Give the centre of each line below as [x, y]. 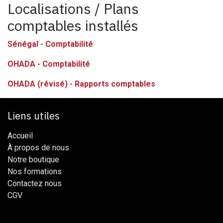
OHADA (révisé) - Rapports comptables [81, 84]
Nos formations [35, 171]
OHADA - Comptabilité [49, 64]
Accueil [20, 135]
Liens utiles [34, 115]
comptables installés [73, 25]
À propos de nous [38, 147]
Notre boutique [33, 159]
